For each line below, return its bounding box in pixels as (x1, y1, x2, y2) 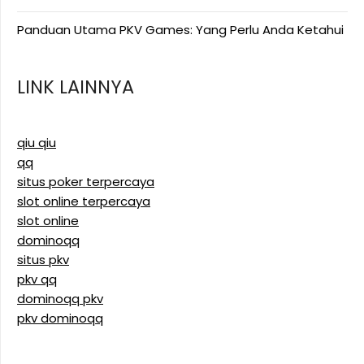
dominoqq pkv (17, 290, 103, 308)
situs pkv (17, 251, 69, 269)
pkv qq (17, 271, 57, 288)
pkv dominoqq (17, 310, 103, 327)
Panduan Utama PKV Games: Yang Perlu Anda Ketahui (17, 21, 344, 39)
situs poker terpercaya (17, 173, 154, 191)
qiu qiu (17, 134, 56, 152)
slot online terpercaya (17, 193, 150, 210)
